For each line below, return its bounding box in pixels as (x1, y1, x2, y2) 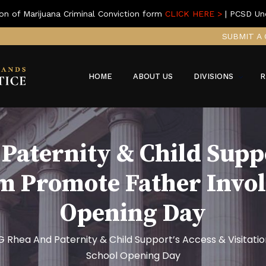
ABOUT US (133, 72, 173, 81)
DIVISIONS (194, 72, 233, 81)
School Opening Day (85, 249, 180, 262)
